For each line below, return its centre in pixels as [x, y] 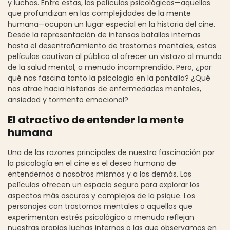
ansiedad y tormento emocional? [68, 99]
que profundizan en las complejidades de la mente [99, 13]
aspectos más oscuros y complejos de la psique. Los [101, 195]
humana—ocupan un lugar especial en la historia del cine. [111, 24]
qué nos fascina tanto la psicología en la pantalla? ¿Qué [109, 78]
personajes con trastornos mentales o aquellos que [100, 206]
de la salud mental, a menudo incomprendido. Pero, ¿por [110, 67]
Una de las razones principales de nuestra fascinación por [111, 152]
